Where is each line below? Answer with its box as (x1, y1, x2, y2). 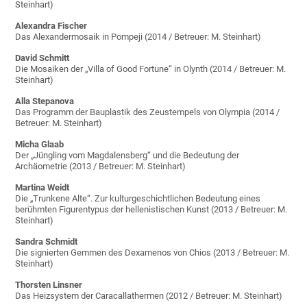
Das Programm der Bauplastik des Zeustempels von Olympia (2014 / (15, 107, 280, 118)
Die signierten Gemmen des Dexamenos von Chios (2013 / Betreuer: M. (15, 247, 290, 258)
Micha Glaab (15, 139, 64, 150)
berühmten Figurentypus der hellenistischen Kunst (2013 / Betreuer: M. (15, 204, 288, 215)
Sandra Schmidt (15, 236, 78, 247)
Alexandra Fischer (15, 21, 88, 32)
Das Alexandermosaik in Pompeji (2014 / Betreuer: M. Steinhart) (15, 32, 262, 42)
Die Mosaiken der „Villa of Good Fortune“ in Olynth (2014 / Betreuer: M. (15, 64, 286, 75)
